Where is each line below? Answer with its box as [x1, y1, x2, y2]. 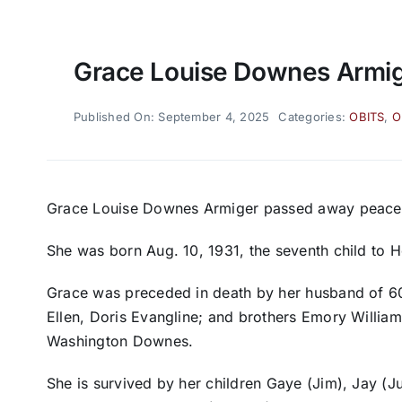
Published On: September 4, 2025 [73, 109, 270, 124]
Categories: [278, 109, 350, 124]
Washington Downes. [46, 331, 194, 350]
